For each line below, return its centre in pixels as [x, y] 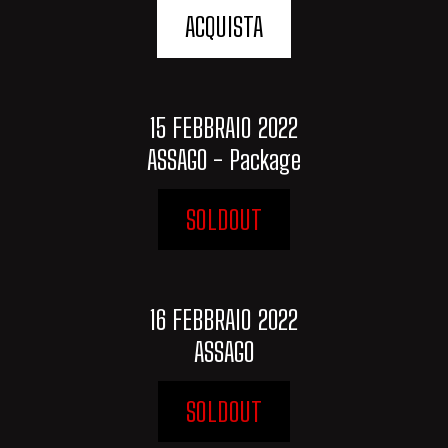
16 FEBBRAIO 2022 [224, 319]
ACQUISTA [224, 27]
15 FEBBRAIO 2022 [224, 127]
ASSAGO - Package [224, 159]
